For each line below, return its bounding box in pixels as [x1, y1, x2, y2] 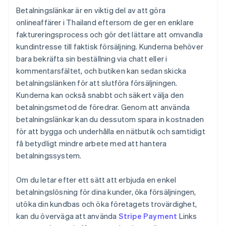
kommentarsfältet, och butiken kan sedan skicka [16, 66, 187, 76]
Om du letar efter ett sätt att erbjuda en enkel [16, 175, 177, 185]
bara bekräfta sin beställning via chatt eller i [16, 53, 167, 64]
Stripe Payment [118, 211, 178, 221]
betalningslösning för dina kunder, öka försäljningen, [16, 187, 196, 197]
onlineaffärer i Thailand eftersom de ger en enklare [16, 17, 194, 28]
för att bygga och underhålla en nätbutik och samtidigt [16, 126, 205, 137]
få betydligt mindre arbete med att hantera [16, 138, 167, 149]
